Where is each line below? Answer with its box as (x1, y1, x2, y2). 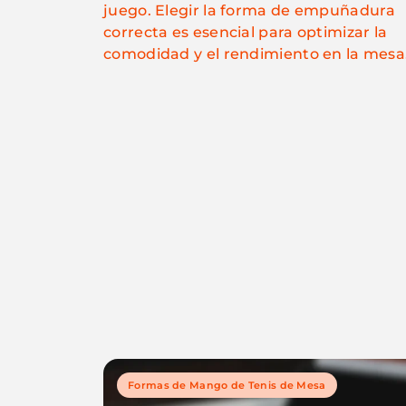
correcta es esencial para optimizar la (103, 24, 388, 41)
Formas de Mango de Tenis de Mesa (128, 378, 326, 391)
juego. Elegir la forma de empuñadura (103, 2, 395, 19)
